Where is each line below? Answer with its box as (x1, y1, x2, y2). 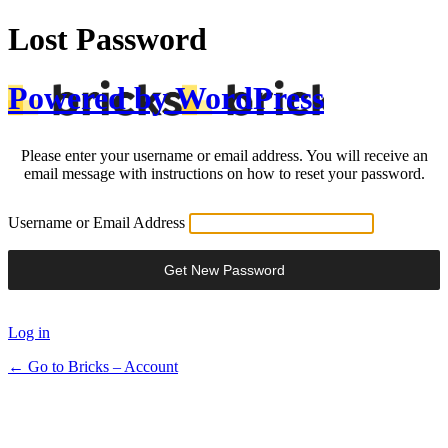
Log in (8, 323, 50, 341)
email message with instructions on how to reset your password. (23, 164, 425, 182)
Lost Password (8, 21, 207, 58)
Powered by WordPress (8, 79, 324, 116)
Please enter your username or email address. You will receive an (20, 146, 428, 164)
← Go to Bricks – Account (8, 357, 178, 375)
